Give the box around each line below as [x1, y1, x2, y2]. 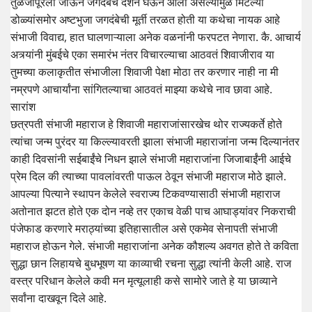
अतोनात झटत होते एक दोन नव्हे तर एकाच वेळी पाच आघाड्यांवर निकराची [10, 203, 296, 219]
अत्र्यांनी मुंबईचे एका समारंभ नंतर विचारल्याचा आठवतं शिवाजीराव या [10, 47, 274, 63]
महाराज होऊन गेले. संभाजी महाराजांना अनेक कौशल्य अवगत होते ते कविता [10, 238, 299, 254]
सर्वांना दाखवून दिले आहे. [10, 290, 107, 306]
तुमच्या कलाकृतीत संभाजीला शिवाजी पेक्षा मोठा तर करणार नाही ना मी [10, 64, 279, 80]
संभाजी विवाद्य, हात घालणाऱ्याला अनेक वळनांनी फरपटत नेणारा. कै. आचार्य [10, 29, 301, 45]
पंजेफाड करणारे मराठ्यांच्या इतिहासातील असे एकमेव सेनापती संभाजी [10, 221, 278, 237]
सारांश [10, 99, 36, 115]
